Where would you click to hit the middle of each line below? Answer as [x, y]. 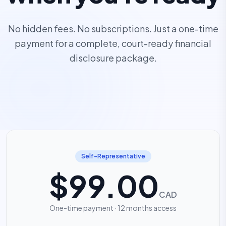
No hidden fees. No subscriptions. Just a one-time [113, 29]
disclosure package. [113, 58]
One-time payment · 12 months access [113, 208]
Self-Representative [113, 156]
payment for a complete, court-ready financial [113, 43]
